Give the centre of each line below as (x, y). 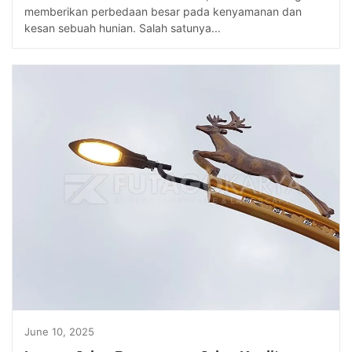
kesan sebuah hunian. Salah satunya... (123, 28)
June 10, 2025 (59, 332)
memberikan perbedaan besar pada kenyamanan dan (163, 12)
